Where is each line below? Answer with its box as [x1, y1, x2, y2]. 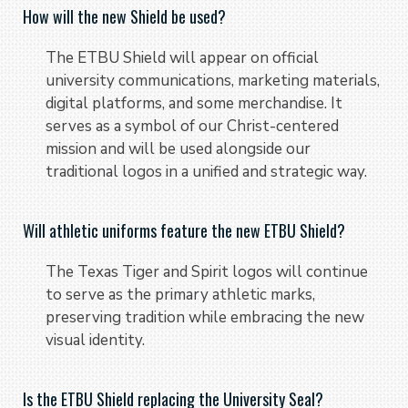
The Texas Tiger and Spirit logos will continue [46, 260, 368, 282]
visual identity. [46, 329, 145, 351]
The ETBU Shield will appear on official [46, 46, 319, 68]
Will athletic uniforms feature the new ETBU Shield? [23, 218, 345, 242]
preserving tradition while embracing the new [46, 306, 364, 328]
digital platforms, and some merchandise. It [46, 92, 342, 114]
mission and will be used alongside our [46, 138, 311, 159]
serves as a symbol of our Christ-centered [46, 115, 339, 137]
